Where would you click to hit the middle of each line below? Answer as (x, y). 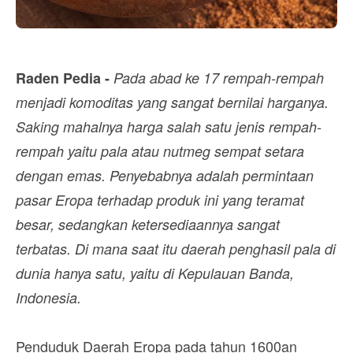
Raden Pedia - (63, 78)
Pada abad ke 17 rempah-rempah (219, 78)
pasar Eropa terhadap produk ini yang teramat (160, 200)
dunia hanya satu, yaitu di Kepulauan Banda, (155, 273)
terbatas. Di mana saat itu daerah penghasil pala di (176, 249)
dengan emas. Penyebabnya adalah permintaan (165, 175)
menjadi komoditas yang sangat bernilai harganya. (172, 102)
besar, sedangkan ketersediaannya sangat (148, 224)
